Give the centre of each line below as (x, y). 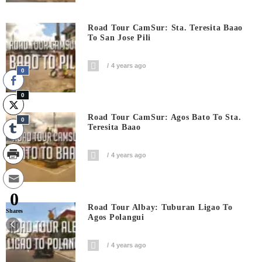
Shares (14, 211)
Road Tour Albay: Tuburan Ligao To (160, 207)
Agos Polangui (116, 217)
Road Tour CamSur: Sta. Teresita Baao (166, 27)
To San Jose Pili (120, 37)
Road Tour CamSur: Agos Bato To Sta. (165, 118)
